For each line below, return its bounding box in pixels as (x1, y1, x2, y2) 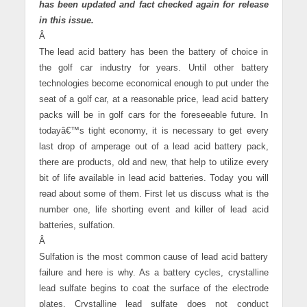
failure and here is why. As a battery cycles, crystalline (38, 268, 269, 278)
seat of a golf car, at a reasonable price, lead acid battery (38, 95, 269, 105)
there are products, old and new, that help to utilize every (38, 158, 269, 168)
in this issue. (38, 16, 94, 26)
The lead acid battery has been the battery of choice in (38, 47, 269, 58)
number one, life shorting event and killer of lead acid (38, 205, 269, 215)
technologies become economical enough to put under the (38, 79, 269, 89)
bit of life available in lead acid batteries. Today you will (38, 173, 269, 184)
